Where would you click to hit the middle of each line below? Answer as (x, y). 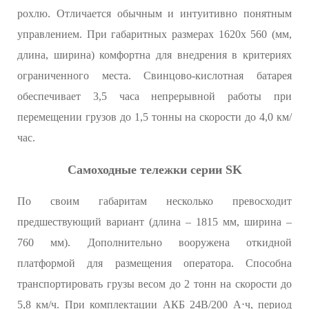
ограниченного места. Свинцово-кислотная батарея (154, 75)
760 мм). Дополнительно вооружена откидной (154, 242)
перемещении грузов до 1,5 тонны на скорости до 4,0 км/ (154, 117)
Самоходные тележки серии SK (154, 169)
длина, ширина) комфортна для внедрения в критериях (154, 54)
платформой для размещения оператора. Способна (154, 263)
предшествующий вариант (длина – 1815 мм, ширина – (154, 221)
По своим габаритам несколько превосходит (154, 201)
